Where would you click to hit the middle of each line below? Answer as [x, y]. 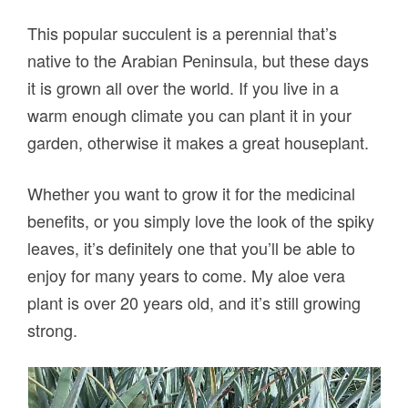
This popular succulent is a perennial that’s [183, 33]
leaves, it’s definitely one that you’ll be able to [192, 248]
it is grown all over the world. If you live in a [184, 88]
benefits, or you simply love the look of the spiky [201, 221]
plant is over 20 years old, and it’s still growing [194, 303]
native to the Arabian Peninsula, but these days [199, 61]
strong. [53, 330]
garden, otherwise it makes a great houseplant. [199, 143]
